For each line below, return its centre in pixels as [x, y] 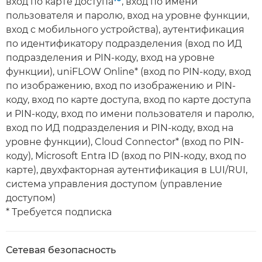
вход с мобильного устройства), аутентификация [125, 30]
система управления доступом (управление [114, 184]
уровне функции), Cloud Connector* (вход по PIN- [125, 142]
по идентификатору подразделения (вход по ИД [124, 44]
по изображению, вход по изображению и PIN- [121, 86]
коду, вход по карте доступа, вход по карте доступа [128, 100]
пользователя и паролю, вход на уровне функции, [127, 15]
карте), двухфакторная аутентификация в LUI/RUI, [127, 170]
